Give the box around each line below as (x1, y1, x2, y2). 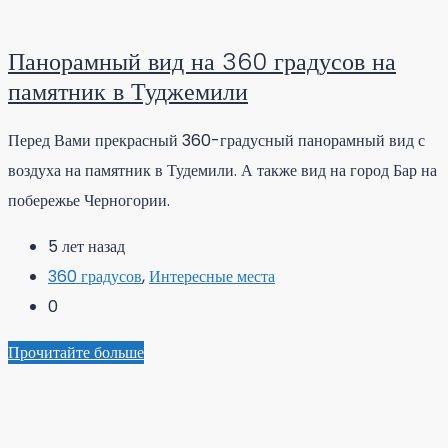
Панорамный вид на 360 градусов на (8, 44, 396, 78)
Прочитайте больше (8, 341, 144, 365)
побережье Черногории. (8, 189, 170, 213)
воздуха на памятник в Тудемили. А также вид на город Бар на (8, 159, 437, 183)
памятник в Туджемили (8, 74, 248, 108)
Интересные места (149, 265, 275, 289)
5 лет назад (48, 235, 125, 259)
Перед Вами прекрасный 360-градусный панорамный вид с (8, 129, 425, 153)
